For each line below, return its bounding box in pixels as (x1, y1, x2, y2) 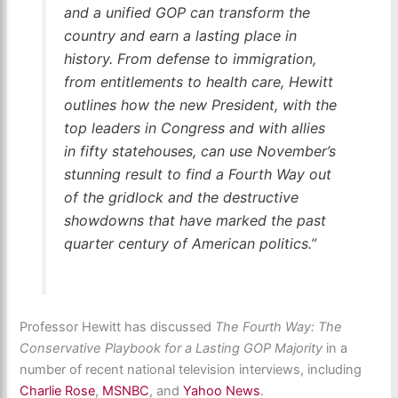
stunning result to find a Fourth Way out (63, 164, 331, 183)
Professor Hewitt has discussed (20, 319, 212, 336)
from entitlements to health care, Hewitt (63, 72, 333, 91)
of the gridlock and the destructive (63, 187, 298, 206)
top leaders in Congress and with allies (63, 118, 325, 137)
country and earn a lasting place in (63, 26, 297, 44)
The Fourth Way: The (211, 319, 343, 336)
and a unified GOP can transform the (63, 3, 310, 21)
